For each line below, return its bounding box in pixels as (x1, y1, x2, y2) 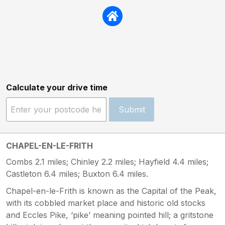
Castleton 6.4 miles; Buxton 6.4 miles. (6, 168, 148, 179)
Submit (118, 104, 145, 115)
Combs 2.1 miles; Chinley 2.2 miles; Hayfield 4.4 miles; (6, 156, 208, 167)
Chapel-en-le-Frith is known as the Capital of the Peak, (6, 185, 216, 196)
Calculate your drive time (6, 82, 107, 92)
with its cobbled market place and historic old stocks (6, 197, 205, 208)
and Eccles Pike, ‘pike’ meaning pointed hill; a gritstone (6, 209, 213, 220)
